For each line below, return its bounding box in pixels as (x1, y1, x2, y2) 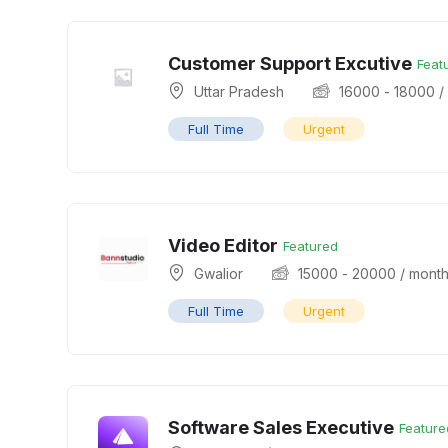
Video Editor (168, 235, 278, 256)
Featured (283, 237, 338, 254)
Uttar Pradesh (194, 83, 284, 100)
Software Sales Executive (168, 417, 394, 438)
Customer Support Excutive (168, 53, 412, 74)
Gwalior (194, 265, 243, 282)
